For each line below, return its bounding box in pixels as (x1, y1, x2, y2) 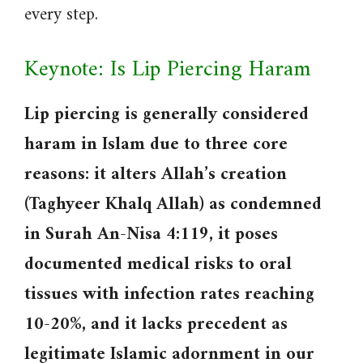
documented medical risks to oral (24, 249, 292, 280)
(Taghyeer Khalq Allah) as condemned (24, 189, 322, 220)
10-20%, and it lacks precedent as (24, 309, 288, 340)
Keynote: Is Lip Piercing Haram (24, 50, 311, 90)
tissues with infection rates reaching (24, 279, 314, 310)
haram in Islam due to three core (24, 129, 288, 160)
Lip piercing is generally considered (24, 99, 309, 130)
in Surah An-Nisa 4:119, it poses (24, 219, 278, 250)
